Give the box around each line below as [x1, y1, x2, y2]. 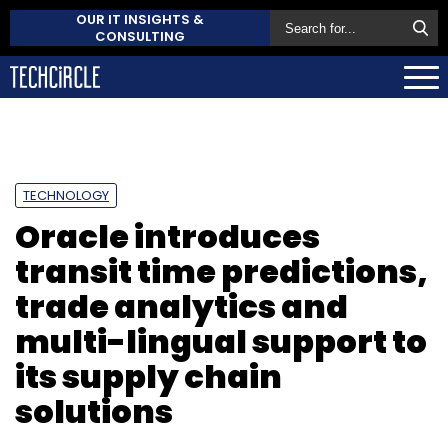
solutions [15, 388, 173, 434]
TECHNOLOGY [23, 185, 109, 205]
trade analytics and [15, 283, 348, 329]
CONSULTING [95, 27, 185, 46]
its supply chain [15, 353, 282, 399]
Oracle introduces [15, 213, 320, 259]
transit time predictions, [15, 248, 428, 294]
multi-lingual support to [15, 318, 427, 364]
